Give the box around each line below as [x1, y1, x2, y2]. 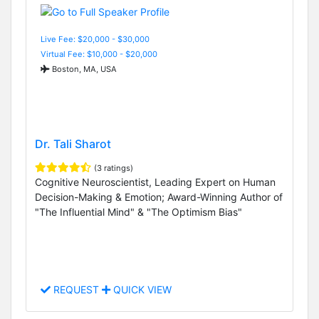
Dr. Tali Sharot [35, 137, 111, 152]
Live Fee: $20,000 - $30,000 [41, 33, 150, 44]
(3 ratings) [94, 163, 133, 174]
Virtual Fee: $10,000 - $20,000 [41, 48, 157, 59]
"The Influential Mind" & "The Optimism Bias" [35, 206, 242, 219]
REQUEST [51, 283, 102, 296]
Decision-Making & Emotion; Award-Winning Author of [35, 191, 283, 204]
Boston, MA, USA [50, 63, 117, 74]
